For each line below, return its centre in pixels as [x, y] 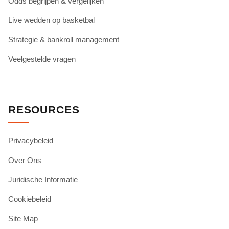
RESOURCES [44, 110]
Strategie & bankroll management [64, 40]
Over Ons [25, 160]
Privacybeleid [31, 141]
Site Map [23, 219]
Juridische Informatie [43, 179]
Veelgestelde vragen [42, 59]
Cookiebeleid [30, 199]
